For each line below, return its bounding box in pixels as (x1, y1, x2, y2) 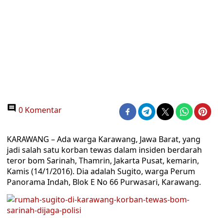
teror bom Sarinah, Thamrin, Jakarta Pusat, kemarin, (7, 155, 199, 166)
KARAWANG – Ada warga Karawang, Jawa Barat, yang (7, 134, 200, 145)
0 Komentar (17, 105, 62, 115)
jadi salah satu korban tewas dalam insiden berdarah (7, 145, 202, 155)
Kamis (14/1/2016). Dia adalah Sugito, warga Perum (7, 166, 195, 177)
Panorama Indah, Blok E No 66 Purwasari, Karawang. (7, 177, 201, 187)
